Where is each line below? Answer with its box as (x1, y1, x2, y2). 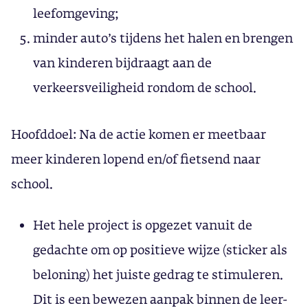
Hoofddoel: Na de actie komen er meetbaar (11, 125, 266, 143)
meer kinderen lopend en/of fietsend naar (11, 150, 261, 168)
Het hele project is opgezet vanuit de (33, 216, 252, 234)
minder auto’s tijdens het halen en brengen (33, 29, 293, 47)
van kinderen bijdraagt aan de (33, 54, 212, 71)
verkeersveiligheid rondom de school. (33, 78, 256, 96)
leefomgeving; (33, 4, 119, 22)
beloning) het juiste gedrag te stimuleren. (33, 265, 283, 283)
